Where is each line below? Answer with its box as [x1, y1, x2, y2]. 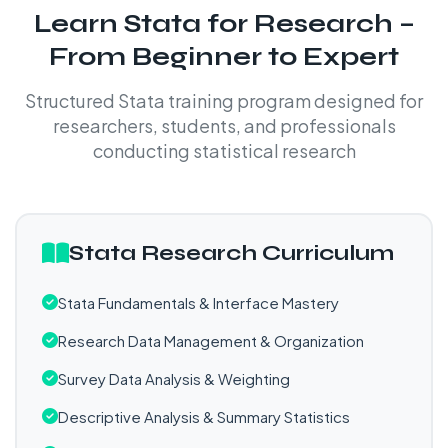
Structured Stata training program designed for [25, 89, 423, 112]
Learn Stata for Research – [33, 8, 415, 39]
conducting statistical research [92, 139, 356, 162]
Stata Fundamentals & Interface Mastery [58, 293, 339, 312]
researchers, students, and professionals [52, 114, 396, 137]
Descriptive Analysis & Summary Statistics [58, 407, 350, 426]
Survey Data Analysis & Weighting [58, 369, 290, 388]
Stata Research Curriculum [69, 240, 394, 266]
